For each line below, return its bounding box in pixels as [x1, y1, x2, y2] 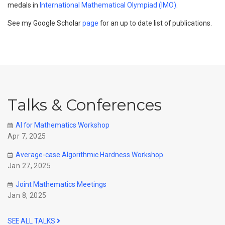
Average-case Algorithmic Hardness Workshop [16, 151, 163, 159]
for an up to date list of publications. [98, 19, 212, 27]
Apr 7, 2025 [8, 132, 46, 141]
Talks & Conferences [8, 95, 162, 115]
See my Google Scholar [8, 19, 82, 27]
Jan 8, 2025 [8, 191, 47, 200]
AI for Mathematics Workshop [16, 121, 109, 130]
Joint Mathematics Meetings [16, 180, 106, 189]
